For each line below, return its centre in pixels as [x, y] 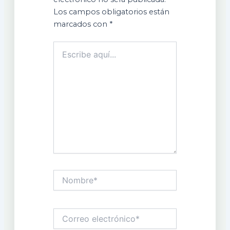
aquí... [63, 57]
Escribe [66, 46]
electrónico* [74, 224]
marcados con [82, 24]
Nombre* [70, 174]
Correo [65, 213]
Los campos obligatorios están [112, 12]
